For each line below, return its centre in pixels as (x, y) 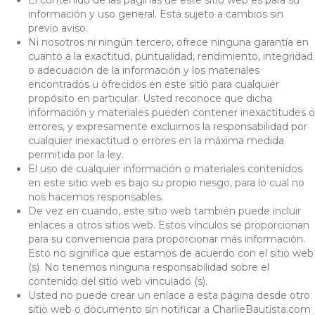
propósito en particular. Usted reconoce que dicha (150, 98)
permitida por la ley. (76, 154)
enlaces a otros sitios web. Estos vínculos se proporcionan (169, 225)
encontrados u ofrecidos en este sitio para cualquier (154, 84)
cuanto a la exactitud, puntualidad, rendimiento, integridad (171, 56)
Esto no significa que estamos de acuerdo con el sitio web (171, 253)
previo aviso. (58, 28)
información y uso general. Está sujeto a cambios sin (156, 14)
